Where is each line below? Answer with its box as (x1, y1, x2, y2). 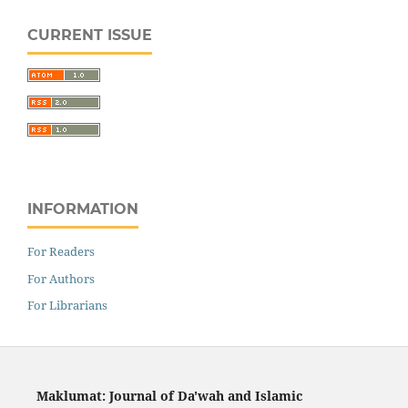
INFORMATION (27, 199, 138, 218)
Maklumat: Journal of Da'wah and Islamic (36, 387, 302, 405)
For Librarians (27, 297, 107, 314)
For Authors (27, 270, 95, 287)
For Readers (27, 242, 95, 260)
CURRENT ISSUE (27, 25, 152, 44)
